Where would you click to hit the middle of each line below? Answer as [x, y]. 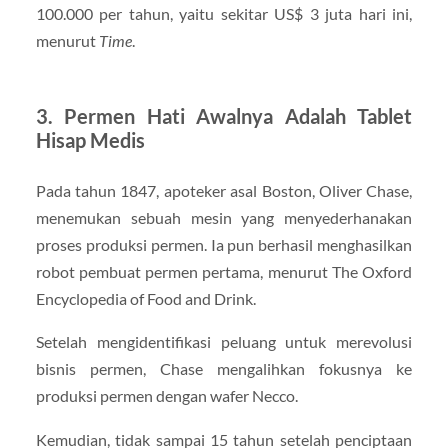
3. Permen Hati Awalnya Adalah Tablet [224, 116]
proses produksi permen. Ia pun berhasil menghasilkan [224, 245]
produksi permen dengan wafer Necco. [166, 396]
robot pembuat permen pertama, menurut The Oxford [224, 272]
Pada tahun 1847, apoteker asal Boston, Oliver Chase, [224, 191]
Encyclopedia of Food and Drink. [145, 299]
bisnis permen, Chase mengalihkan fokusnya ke [224, 369]
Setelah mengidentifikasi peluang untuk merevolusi [224, 342]
